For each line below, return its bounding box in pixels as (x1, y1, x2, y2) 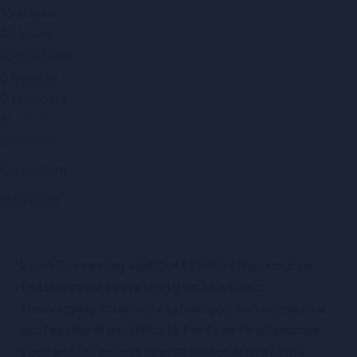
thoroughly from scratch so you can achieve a (20, 301, 325, 316)
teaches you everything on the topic (20, 280, 263, 295)
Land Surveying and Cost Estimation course (20, 258, 312, 273)
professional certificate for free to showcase (20, 323, 321, 338)
